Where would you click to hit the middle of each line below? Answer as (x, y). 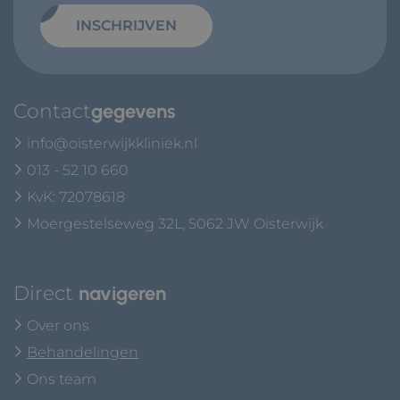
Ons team (62, 379)
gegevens (133, 111)
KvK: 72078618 (74, 197)
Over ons (58, 325)
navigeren (122, 293)
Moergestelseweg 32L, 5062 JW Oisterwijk (175, 224)
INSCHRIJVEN (126, 25)
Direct (46, 293)
